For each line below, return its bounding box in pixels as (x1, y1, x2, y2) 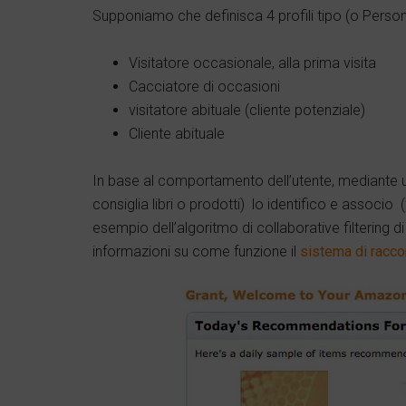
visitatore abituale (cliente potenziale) (129, 101, 365, 120)
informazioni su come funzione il (92, 243, 296, 261)
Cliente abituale (129, 125, 225, 143)
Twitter (147, 314, 197, 333)
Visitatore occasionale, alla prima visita (129, 54, 376, 72)
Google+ (258, 314, 314, 333)
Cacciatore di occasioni (129, 78, 280, 96)
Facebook (147, 360, 209, 378)
